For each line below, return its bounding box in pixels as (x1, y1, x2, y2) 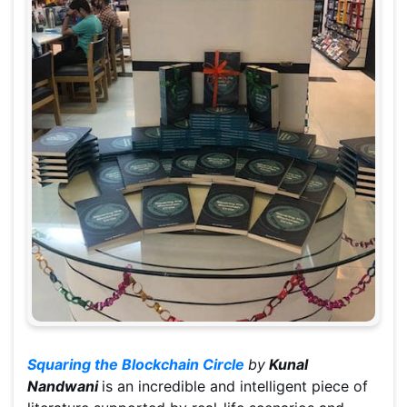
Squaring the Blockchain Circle (27, 355, 244, 374)
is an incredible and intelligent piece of (102, 377, 368, 396)
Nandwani (27, 377, 102, 396)
